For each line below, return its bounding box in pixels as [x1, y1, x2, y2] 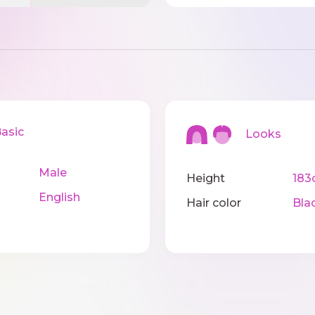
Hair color [186, 196, 242, 210]
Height [186, 172, 226, 186]
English [38, 191, 80, 205]
